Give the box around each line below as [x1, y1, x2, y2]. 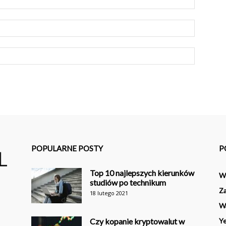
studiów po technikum [90, 178, 166, 187]
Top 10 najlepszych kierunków [90, 168, 194, 178]
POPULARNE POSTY [31, 144, 103, 153]
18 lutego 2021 [90, 189, 128, 197]
